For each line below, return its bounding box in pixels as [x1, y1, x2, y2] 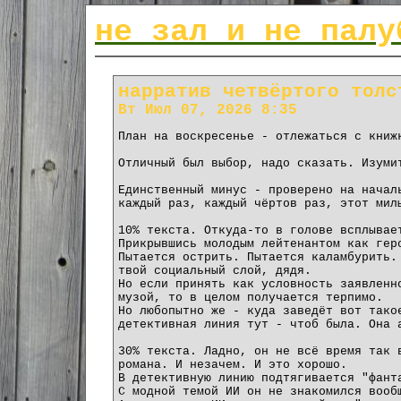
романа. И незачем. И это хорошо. [118, 357, 347, 371]
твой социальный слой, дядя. [118, 263, 311, 277]
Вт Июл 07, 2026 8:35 [118, 101, 297, 118]
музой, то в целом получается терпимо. [118, 290, 383, 304]
